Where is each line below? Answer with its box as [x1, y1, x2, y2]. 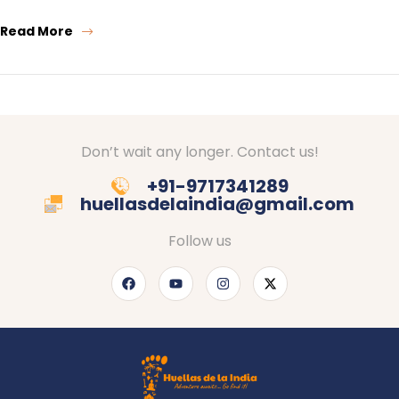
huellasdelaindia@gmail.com [80, 191, 354, 217]
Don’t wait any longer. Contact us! [80, 142, 319, 163]
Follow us [167, 231, 232, 252]
